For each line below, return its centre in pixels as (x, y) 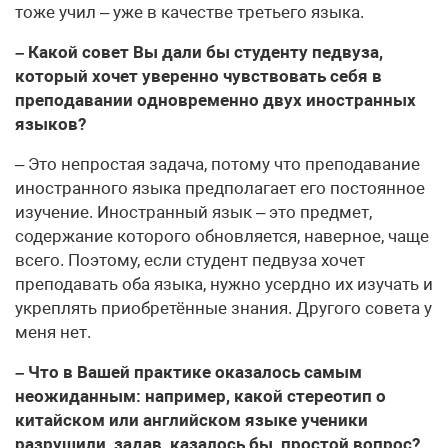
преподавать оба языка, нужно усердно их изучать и (224, 283)
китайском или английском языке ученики (191, 419)
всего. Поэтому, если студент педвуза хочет (190, 259)
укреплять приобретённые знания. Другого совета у (223, 307)
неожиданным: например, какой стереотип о (200, 395)
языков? (50, 123)
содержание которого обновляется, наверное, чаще (222, 235)
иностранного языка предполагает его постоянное (220, 187)
